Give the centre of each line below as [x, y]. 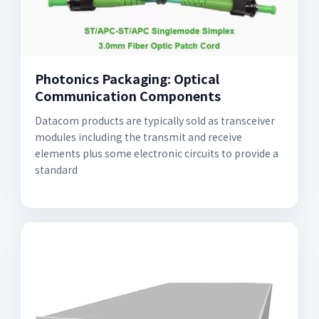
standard [56, 170]
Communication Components [128, 96]
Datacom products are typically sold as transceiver [155, 121]
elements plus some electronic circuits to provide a [157, 153]
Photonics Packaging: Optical [127, 79]
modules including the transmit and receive [138, 137]
